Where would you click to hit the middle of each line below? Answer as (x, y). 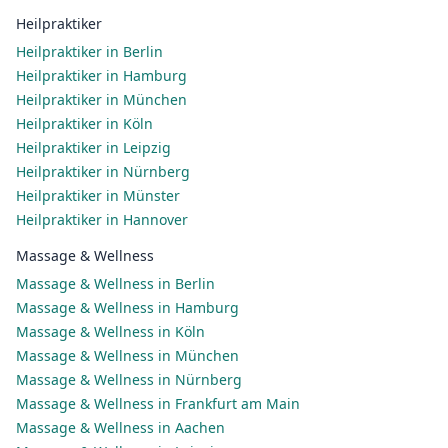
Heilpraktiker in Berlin (89, 51)
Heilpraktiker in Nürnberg (103, 171)
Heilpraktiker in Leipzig (93, 147)
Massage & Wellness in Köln (110, 331)
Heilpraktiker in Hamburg (101, 75)
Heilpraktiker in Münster (98, 195)
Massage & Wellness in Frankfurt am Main (158, 403)
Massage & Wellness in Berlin (115, 283)
